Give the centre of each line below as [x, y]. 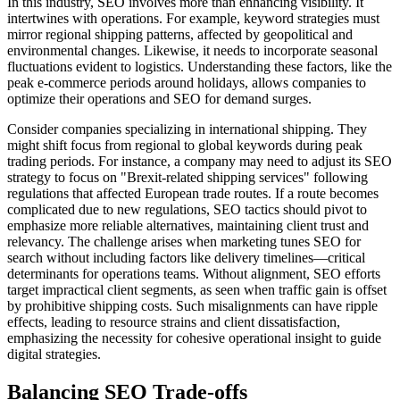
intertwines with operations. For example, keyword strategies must [193, 19]
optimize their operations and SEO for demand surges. [159, 99]
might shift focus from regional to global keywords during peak [185, 146]
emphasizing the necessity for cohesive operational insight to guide [194, 338]
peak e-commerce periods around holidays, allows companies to [187, 83]
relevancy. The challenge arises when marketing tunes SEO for [184, 242]
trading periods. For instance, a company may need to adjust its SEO [200, 162]
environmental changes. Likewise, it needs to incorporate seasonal [192, 51]
